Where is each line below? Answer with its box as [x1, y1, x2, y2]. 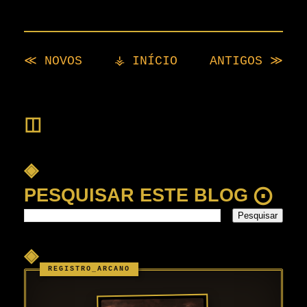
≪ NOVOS [24, 54, 82, 69]
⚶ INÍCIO [114, 54, 177, 69]
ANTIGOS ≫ [210, 54, 283, 69]
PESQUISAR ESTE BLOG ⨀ [24, 185, 272, 206]
